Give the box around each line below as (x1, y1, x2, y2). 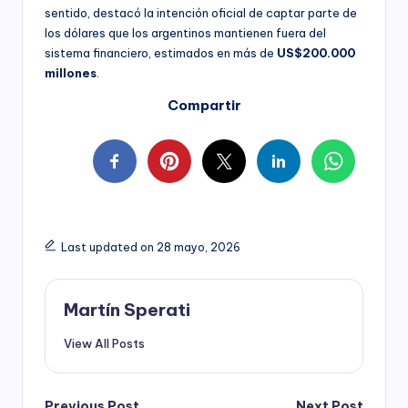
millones (45, 65, 97, 80)
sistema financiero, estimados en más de (45, 45, 277, 60)
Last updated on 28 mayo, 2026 (60, 240, 240, 254)
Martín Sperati (64, 298, 190, 321)
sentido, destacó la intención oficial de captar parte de (45, 5, 357, 20)
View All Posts (64, 335, 145, 351)
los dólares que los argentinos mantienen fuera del (45, 25, 326, 40)
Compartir (167, 96, 241, 114)
